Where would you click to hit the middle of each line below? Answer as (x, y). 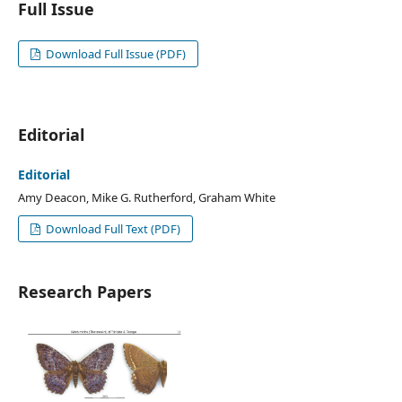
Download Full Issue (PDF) (115, 54)
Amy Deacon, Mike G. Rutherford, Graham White (146, 197)
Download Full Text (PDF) (112, 228)
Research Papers (84, 291)
